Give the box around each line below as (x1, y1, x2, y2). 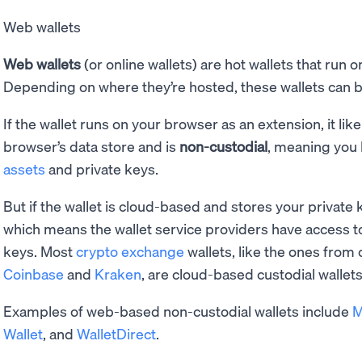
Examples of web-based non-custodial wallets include (3, 301, 352, 320)
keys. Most (3, 241, 76, 260)
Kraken (95, 263, 141, 283)
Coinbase (3, 263, 64, 283)
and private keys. (45, 158, 158, 178)
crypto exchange (76, 241, 184, 260)
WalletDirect (77, 323, 156, 343)
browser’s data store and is (3, 136, 179, 155)
